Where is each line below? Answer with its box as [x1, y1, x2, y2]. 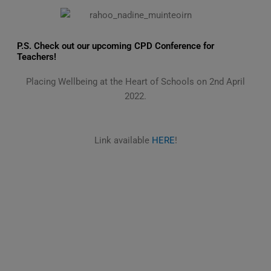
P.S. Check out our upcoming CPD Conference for [16, 40, 214, 51]
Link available [94, 135, 152, 146]
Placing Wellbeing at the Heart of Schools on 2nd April [26, 76, 245, 87]
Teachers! [16, 51, 56, 62]
